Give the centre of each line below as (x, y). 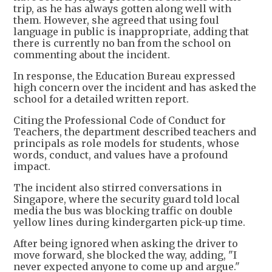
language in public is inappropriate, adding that (131, 32)
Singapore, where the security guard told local (127, 199)
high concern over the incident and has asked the (135, 88)
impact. (32, 167)
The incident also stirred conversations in (117, 188)
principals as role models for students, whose (126, 144)
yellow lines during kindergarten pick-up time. (129, 223)
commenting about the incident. (92, 55)
